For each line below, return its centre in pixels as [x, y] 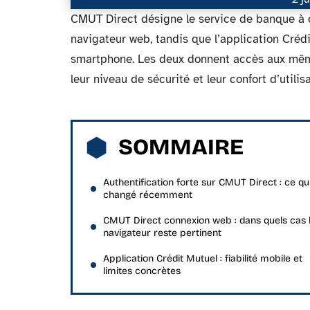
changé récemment [148, 195]
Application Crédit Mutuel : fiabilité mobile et [203, 258]
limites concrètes [142, 271]
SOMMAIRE [181, 147]
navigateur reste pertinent [162, 233]
